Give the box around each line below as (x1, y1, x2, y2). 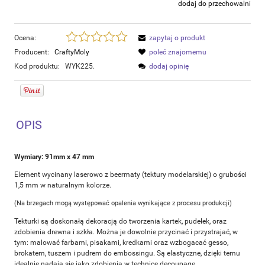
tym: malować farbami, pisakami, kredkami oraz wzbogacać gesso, (14, 238, 228, 247)
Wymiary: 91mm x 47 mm (14, 152, 94, 161)
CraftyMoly (54, 47, 89, 56)
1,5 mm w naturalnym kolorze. (14, 180, 111, 189)
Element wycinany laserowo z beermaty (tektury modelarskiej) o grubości (14, 170, 247, 179)
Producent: (14, 47, 51, 56)
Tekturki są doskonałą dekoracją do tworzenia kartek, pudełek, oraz (14, 216, 227, 225)
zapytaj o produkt (149, 33, 205, 42)
